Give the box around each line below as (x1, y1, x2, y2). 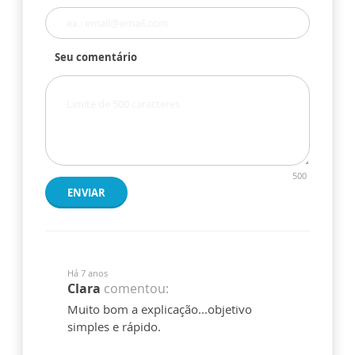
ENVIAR (67, 185, 105, 200)
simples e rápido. (67, 319, 161, 335)
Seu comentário (55, 50, 137, 65)
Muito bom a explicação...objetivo (67, 301, 252, 318)
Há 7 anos (67, 267, 108, 280)
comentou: (104, 280, 169, 298)
